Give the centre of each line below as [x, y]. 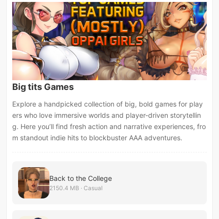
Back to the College [81, 178]
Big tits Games [43, 87]
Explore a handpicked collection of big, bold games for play [108, 104]
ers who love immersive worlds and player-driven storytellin [107, 115]
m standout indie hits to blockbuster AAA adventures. [98, 137]
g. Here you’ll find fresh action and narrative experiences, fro [109, 126]
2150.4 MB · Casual [76, 188]
